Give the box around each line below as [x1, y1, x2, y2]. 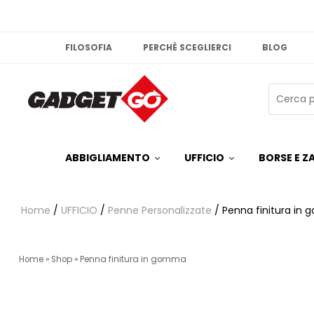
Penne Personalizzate [108, 203, 212, 218]
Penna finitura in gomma [80, 254, 186, 266]
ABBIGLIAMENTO [65, 151, 151, 165]
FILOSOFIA [65, 41, 113, 53]
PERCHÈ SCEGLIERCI [143, 41, 232, 53]
